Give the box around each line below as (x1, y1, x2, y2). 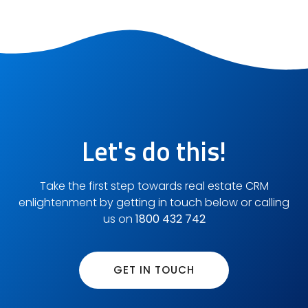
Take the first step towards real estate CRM (39, 178, 269, 195)
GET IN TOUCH (113, 262, 195, 277)
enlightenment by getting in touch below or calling (19, 195, 289, 211)
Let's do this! (82, 131, 226, 172)
